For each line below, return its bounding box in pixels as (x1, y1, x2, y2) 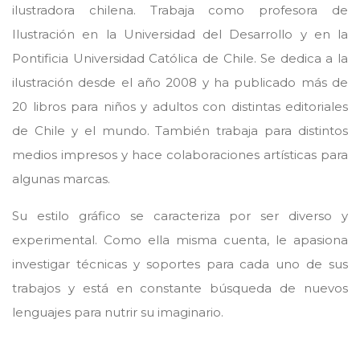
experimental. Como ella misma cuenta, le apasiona (12, 232, 348, 247)
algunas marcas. (12, 171, 110, 186)
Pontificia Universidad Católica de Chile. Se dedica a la (12, 51, 348, 66)
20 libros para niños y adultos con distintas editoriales (12, 99, 348, 114)
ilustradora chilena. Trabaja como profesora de (12, 2, 348, 18)
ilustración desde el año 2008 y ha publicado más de (12, 75, 348, 90)
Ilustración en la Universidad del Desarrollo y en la (12, 27, 348, 42)
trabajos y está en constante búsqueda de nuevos (12, 280, 348, 296)
